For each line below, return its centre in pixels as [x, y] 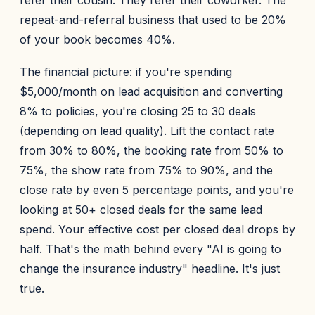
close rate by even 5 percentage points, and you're [157, 190]
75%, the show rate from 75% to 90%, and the [146, 170]
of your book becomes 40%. [97, 39]
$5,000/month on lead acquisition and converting [151, 91]
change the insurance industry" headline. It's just [150, 269]
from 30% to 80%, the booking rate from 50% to [152, 150]
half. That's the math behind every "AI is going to [150, 249]
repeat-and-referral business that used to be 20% [153, 20]
